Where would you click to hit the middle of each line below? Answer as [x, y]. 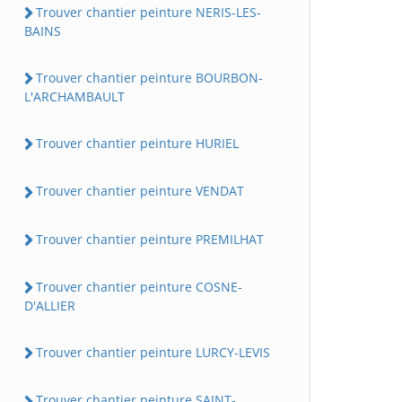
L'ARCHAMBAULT [74, 97]
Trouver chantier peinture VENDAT [140, 191]
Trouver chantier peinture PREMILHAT [150, 239]
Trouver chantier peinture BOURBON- [149, 77]
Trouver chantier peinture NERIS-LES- [149, 12]
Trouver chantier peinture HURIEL [137, 144]
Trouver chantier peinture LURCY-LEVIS [153, 353]
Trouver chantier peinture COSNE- [139, 286]
